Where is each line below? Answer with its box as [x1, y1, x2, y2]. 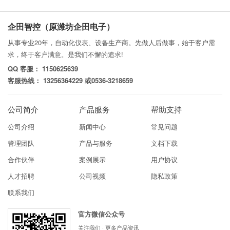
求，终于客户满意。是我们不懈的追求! [8, 49, 123, 59]
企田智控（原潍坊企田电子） [8, 21, 114, 32]
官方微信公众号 [78, 209, 125, 219]
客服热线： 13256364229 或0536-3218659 [8, 75, 133, 85]
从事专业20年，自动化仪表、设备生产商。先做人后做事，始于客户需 [8, 37, 215, 47]
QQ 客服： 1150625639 [8, 64, 78, 73]
